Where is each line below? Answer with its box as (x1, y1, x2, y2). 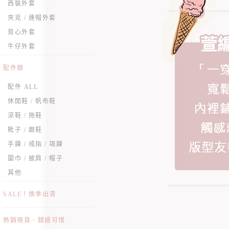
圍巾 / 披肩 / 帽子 (8, 155, 63, 162)
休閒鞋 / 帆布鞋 (8, 98, 56, 105)
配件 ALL (8, 83, 38, 90)
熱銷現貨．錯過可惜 (3, 217, 65, 224)
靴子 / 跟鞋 (8, 126, 42, 133)
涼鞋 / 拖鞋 (8, 112, 42, 119)
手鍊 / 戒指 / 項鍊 (8, 141, 63, 148)
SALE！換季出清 (3, 191, 56, 198)
